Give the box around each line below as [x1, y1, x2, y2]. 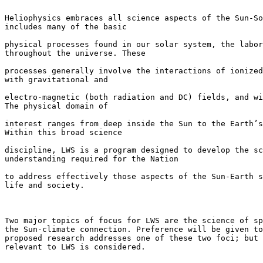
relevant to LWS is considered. [5, 242, 146, 252]
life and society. [5, 181, 85, 190]
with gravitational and [5, 75, 108, 85]
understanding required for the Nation [5, 154, 178, 164]
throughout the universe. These [5, 49, 146, 58]
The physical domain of [5, 102, 108, 111]
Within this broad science [5, 128, 122, 137]
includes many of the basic [5, 22, 127, 32]
